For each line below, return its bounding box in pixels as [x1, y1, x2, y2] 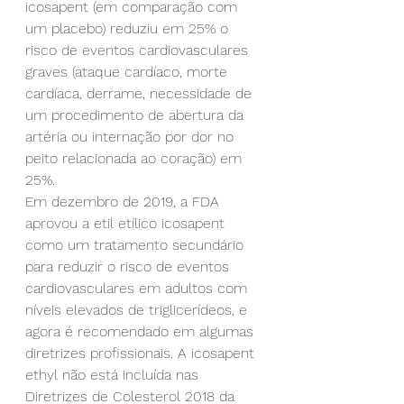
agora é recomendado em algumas [25, 322, 258, 340]
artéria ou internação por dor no [25, 127, 238, 145]
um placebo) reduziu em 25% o [25, 19, 233, 37]
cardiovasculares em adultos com [25, 279, 252, 297]
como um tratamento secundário [25, 235, 248, 253]
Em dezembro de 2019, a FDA [25, 192, 224, 210]
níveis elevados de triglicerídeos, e [25, 300, 252, 318]
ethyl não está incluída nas [25, 365, 203, 383]
